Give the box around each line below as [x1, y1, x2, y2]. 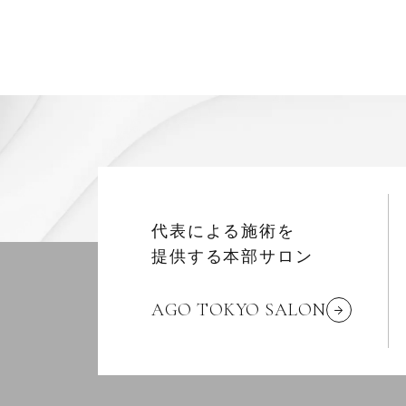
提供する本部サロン [151, 247, 314, 266]
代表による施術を [151, 222, 295, 240]
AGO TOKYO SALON [197, 299, 326, 322]
